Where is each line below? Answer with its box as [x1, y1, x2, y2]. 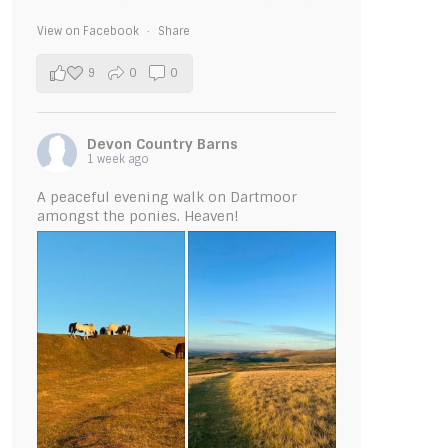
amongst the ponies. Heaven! [36, 206, 239, 225]
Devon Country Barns [86, 134, 238, 153]
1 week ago [86, 151, 149, 166]
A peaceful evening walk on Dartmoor [36, 187, 297, 206]
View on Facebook [36, 23, 142, 38]
